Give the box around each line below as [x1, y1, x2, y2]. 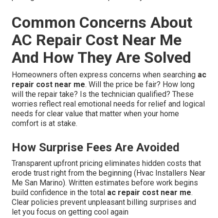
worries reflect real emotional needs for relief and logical [12, 99, 205, 109]
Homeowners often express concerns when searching [12, 70, 198, 80]
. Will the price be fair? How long [85, 80, 195, 90]
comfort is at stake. [12, 119, 77, 128]
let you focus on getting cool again [12, 207, 128, 217]
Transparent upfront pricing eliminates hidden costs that [12, 159, 201, 168]
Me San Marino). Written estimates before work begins [12, 178, 198, 188]
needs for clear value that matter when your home [12, 109, 179, 119]
